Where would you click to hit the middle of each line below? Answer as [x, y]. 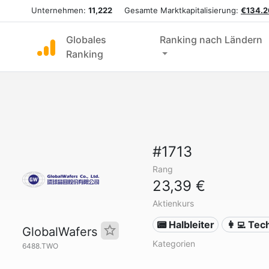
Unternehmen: [60, 10]
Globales [86, 40]
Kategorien [174, 243]
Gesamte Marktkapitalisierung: [177, 10]
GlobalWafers [62, 232]
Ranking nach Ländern [211, 40]
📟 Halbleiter [186, 225]
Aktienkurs [173, 203]
